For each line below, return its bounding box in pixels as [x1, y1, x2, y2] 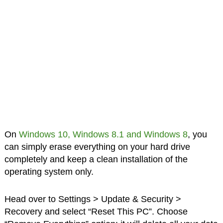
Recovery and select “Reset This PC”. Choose [4, 207, 188, 217]
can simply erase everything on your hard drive [4, 142, 190, 152]
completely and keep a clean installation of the [4, 154, 188, 165]
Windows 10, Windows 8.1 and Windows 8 [18, 129, 188, 140]
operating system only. [4, 167, 94, 177]
